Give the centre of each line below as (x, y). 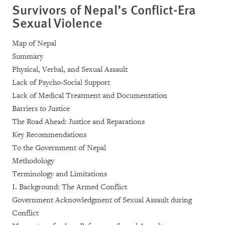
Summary (28, 56)
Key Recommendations (49, 135)
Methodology (33, 161)
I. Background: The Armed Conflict (70, 187)
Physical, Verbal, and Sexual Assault (70, 69)
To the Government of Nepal (59, 148)
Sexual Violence (57, 22)
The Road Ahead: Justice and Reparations (78, 122)
